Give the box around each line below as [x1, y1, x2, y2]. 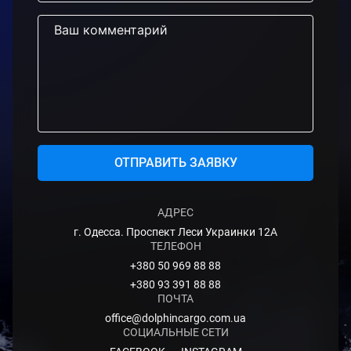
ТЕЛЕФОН [150, 240, 201, 253]
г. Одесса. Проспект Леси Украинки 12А [74, 226, 277, 239]
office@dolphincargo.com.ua [105, 312, 246, 325]
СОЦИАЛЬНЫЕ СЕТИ [122, 326, 229, 339]
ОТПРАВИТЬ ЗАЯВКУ [114, 155, 237, 171]
